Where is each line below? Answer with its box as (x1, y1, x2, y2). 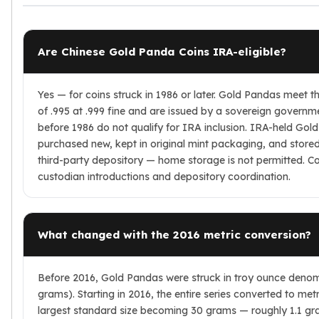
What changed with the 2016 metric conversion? (38, 227, 311, 241)
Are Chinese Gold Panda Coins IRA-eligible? (38, 44, 286, 58)
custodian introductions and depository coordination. (38, 169, 291, 183)
